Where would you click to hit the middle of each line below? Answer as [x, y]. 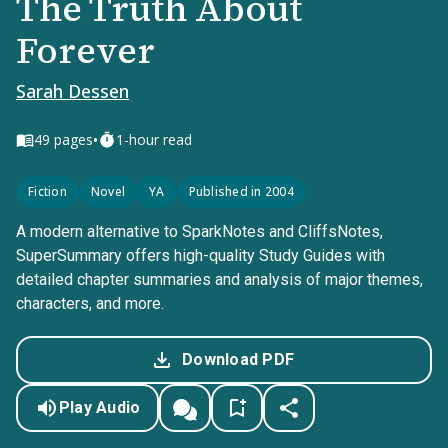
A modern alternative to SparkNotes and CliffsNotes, [199, 231]
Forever [85, 50]
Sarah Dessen [72, 91]
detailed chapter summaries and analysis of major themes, [219, 279]
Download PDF [238, 359]
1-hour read [154, 139]
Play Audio [99, 407]
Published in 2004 [241, 191]
